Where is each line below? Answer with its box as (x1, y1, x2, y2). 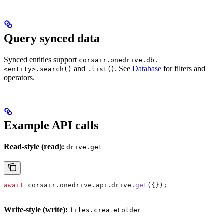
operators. (4, 73, 35, 82)
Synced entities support (4, 55, 79, 64)
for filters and (161, 64, 205, 73)
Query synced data (4, 32, 100, 45)
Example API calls (4, 119, 98, 132)
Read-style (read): (4, 142, 64, 151)
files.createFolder (70, 206, 141, 214)
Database (132, 64, 161, 73)
